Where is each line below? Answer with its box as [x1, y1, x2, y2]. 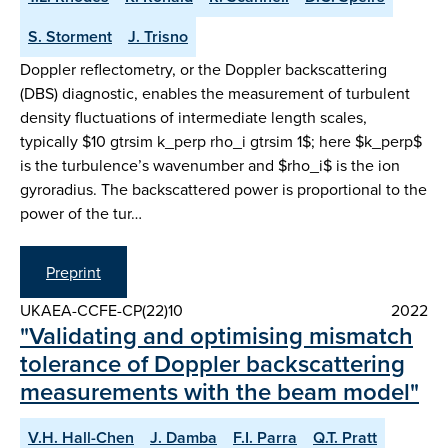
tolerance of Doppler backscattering [20, 345, 405, 381]
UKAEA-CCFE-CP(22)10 [20, 298, 183, 321]
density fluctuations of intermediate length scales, [20, 105, 367, 128]
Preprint [46, 260, 101, 283]
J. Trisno [128, 24, 188, 48]
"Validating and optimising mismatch [20, 317, 413, 353]
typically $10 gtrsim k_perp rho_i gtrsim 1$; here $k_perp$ [20, 129, 422, 152]
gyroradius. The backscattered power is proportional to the [20, 177, 427, 200]
